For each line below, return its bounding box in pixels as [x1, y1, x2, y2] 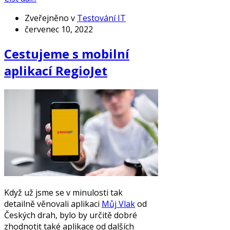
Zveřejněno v [25, 12, 75, 24]
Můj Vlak [102, 198, 135, 209]
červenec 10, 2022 [25, 24, 93, 35]
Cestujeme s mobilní [4, 45, 129, 62]
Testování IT [77, 12, 126, 24]
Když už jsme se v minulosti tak [4, 186, 123, 198]
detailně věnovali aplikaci [4, 198, 102, 209]
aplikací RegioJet [4, 62, 107, 79]
